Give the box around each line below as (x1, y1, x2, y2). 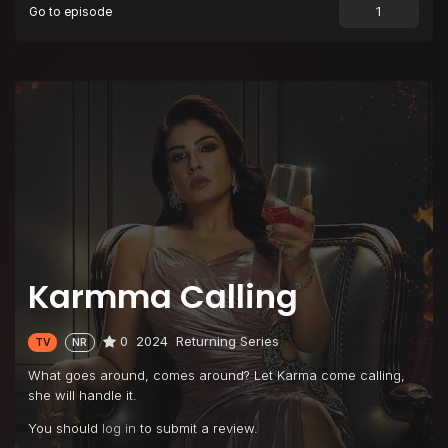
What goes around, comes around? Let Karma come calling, (28, 367, 405, 384)
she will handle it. (28, 387, 137, 404)
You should (28, 420, 102, 437)
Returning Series (175, 332, 279, 349)
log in (102, 420, 136, 437)
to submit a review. (136, 420, 258, 437)
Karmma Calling (28, 273, 298, 319)
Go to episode (29, 4, 113, 19)
